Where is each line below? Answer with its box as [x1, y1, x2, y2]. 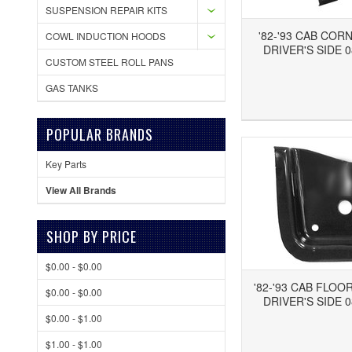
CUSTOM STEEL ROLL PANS [46, 55, 174, 68]
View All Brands [46, 183, 116, 197]
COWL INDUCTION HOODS [46, 29, 166, 42]
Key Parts [46, 157, 86, 170]
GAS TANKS [46, 81, 98, 94]
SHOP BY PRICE [46, 226, 137, 247]
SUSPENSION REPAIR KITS [46, 3, 167, 16]
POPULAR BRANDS [46, 124, 153, 145]
